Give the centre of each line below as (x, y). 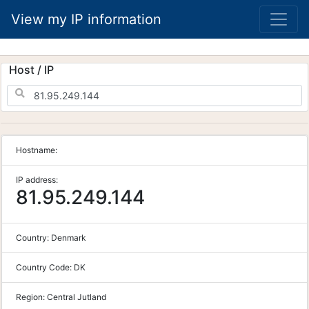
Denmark (69, 238)
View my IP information (86, 19)
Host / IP (31, 70)
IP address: (37, 180)
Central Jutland (77, 297)
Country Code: (45, 267)
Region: (31, 297)
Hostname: (37, 150)
